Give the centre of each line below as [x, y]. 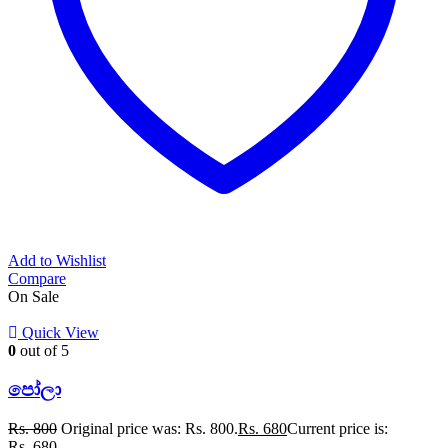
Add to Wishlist [57, 261]
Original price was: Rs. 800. [149, 428]
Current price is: [337, 428]
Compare [37, 279]
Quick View [60, 333]
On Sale [33, 297]
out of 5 [42, 351]
